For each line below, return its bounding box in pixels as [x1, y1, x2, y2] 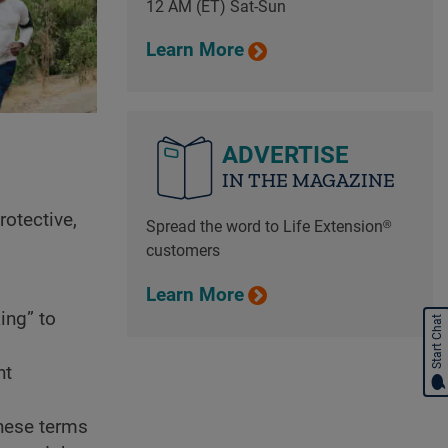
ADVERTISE [221, 141, 349, 170]
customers [145, 241, 220, 261]
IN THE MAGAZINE [221, 168, 395, 193]
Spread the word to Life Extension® [145, 217, 391, 237]
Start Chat [430, 314, 444, 369]
